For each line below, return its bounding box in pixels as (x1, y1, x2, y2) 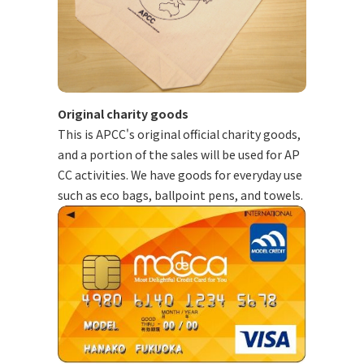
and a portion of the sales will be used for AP (57, 146, 300, 163)
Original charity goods (57, 106, 188, 123)
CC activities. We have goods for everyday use (57, 167, 302, 184)
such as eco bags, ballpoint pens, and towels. (57, 187, 303, 204)
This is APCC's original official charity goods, (57, 126, 301, 143)
